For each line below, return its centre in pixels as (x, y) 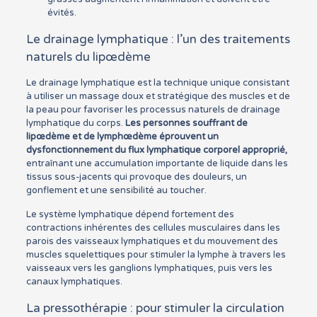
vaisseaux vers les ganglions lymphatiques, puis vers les (149, 269)
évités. (62, 13)
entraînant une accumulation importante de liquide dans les (157, 164)
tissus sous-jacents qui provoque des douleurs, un (136, 177)
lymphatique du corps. (75, 123)
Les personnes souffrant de (186, 123)
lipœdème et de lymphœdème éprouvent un (122, 137)
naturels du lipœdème (88, 57)
